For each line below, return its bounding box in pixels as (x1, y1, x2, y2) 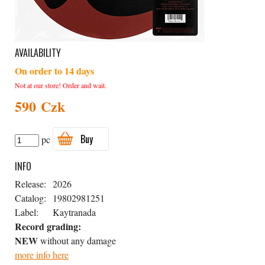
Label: (15, 206, 38, 218)
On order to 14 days (15, 64, 94, 77)
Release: (15, 177, 46, 190)
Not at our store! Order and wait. (15, 80, 106, 90)
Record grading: (15, 219, 81, 233)
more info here (15, 248, 69, 261)
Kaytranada (53, 206, 96, 218)
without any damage (38, 234, 116, 247)
